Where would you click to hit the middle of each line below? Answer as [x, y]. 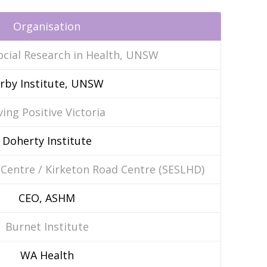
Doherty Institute [47, 141]
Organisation [47, 26]
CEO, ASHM [47, 198]
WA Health [47, 255]
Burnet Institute [47, 226]
